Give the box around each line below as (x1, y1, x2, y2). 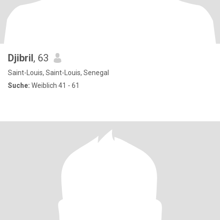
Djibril (8, 52, 33, 64)
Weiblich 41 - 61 (30, 82, 80, 89)
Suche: (8, 82, 30, 89)
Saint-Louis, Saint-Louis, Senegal (8, 69, 109, 77)
